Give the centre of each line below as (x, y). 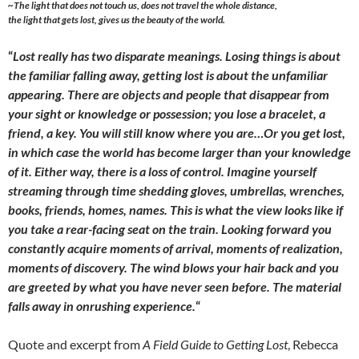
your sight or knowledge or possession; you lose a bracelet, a (167, 114)
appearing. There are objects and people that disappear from (169, 95)
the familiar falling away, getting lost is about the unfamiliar (168, 75)
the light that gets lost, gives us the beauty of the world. (117, 20)
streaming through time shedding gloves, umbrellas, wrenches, (176, 191)
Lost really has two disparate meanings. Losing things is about (177, 56)
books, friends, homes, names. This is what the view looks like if (175, 210)
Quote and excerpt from (75, 345)
